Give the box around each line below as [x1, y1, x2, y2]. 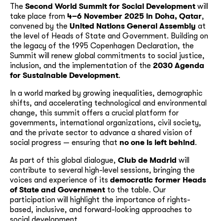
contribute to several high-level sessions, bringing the [10, 166, 195, 175]
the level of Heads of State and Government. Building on [10, 32, 208, 40]
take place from [10, 12, 67, 21]
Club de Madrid [118, 156, 177, 165]
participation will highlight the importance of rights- [10, 195, 190, 204]
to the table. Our [105, 185, 166, 194]
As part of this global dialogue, [10, 156, 118, 165]
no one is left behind [119, 138, 195, 147]
